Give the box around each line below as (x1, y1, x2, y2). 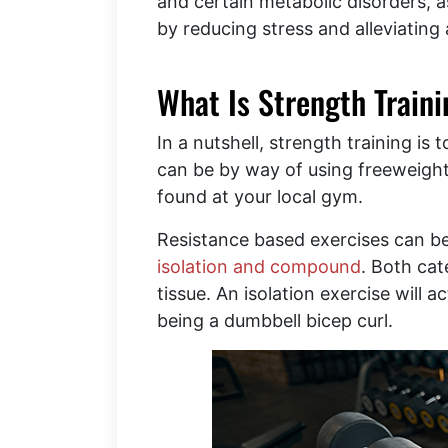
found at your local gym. (157, 186, 363, 208)
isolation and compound (157, 256, 361, 278)
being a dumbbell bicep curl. (157, 310, 393, 332)
